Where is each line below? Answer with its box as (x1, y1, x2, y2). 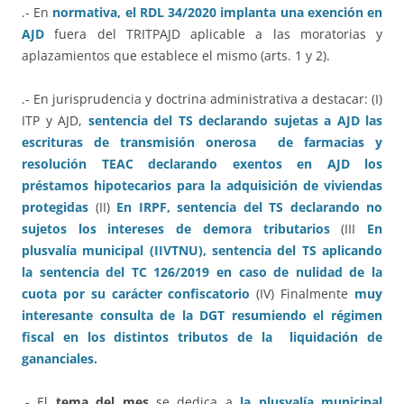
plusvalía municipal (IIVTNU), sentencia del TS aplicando (22, 242, 382, 260)
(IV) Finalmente (256, 285, 355, 303)
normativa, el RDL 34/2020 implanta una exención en (52, 4, 383, 22)
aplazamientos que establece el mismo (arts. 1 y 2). (22, 47, 330, 65)
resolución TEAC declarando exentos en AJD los (22, 155, 382, 173)
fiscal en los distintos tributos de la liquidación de (22, 328, 382, 346)
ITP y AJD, (22, 112, 88, 130)
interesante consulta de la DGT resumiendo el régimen (22, 307, 382, 325)
